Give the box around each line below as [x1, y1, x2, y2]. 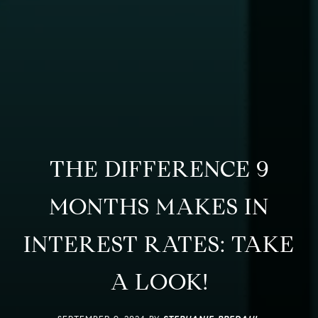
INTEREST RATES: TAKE [23, 229, 295, 258]
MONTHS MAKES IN [49, 192, 269, 221]
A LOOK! [110, 267, 208, 296]
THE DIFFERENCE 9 [49, 154, 269, 183]
